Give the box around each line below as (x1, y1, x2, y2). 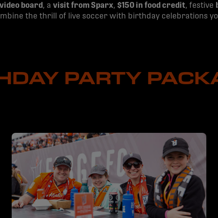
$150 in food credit (117, 1, 185, 9)
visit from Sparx (53, 1, 113, 9)
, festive (185, 1, 216, 9)
